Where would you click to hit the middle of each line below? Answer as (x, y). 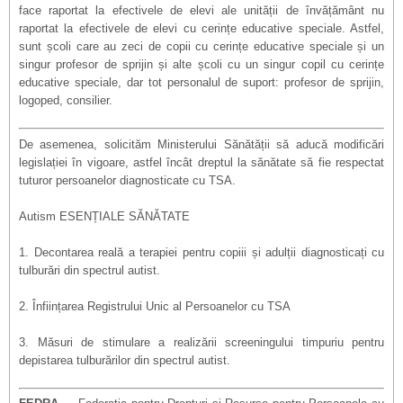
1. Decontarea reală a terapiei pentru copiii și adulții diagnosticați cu (201, 252)
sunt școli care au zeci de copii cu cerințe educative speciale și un (201, 46)
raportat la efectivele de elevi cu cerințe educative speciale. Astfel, (201, 28)
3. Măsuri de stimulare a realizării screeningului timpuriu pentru (201, 342)
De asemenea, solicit (77, 144)
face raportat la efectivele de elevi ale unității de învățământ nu (201, 10)
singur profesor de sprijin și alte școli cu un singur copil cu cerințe (201, 64)
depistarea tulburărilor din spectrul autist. (125, 360)
